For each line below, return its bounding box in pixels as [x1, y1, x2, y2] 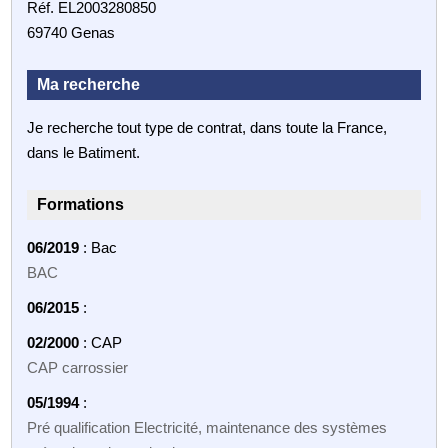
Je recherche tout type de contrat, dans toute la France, [27, 118, 388, 136]
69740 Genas [27, 23, 116, 41]
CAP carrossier [27, 358, 129, 376]
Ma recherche [37, 75, 141, 93]
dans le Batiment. [27, 143, 141, 161]
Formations [37, 195, 125, 213]
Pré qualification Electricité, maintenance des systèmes [27, 418, 388, 436]
